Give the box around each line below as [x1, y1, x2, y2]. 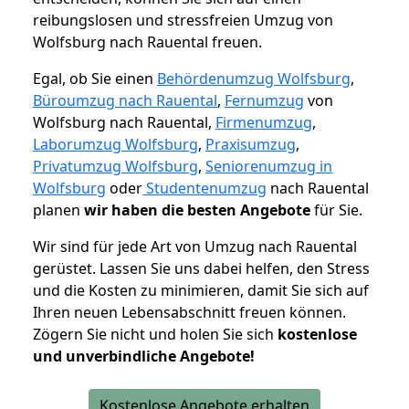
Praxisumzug [205, 134, 296, 155]
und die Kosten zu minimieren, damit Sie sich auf [33, 280, 369, 301]
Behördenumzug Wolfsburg [157, 68, 351, 89]
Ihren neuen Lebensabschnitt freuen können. [33, 302, 346, 323]
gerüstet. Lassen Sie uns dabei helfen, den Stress [33, 258, 370, 279]
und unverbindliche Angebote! [33, 346, 255, 367]
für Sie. [310, 200, 362, 221]
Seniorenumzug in [205, 156, 332, 177]
